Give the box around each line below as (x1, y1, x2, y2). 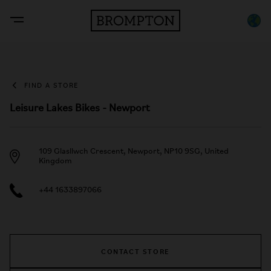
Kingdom (39, 157, 72, 166)
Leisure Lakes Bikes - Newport (10, 103, 149, 114)
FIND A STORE (24, 82, 79, 90)
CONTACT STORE (101, 246, 170, 256)
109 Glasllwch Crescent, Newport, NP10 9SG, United (39, 147, 229, 156)
